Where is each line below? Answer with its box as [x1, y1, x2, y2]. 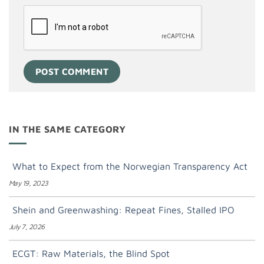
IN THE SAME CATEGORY [9, 123, 126, 134]
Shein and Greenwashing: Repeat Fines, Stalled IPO [12, 204, 235, 216]
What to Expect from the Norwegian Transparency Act [12, 161, 247, 172]
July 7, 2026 [9, 222, 45, 232]
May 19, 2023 [9, 179, 48, 188]
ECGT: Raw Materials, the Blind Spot [12, 248, 170, 259]
